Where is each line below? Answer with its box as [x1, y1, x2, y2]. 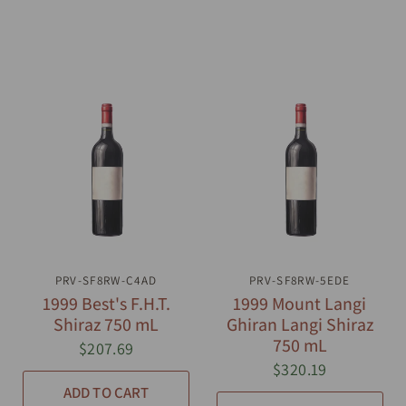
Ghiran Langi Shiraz [226, 312, 373, 336]
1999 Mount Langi [233, 291, 367, 315]
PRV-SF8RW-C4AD [54, 272, 158, 288]
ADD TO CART [63, 382, 150, 403]
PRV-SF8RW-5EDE [249, 272, 351, 288]
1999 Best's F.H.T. [42, 291, 170, 315]
